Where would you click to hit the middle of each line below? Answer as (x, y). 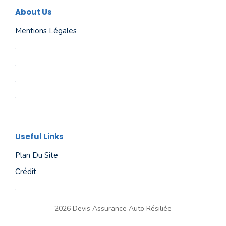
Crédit (26, 171)
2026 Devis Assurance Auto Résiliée (113, 208)
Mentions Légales (46, 31)
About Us (34, 12)
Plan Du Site (37, 155)
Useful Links (39, 136)
